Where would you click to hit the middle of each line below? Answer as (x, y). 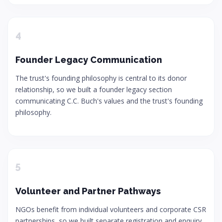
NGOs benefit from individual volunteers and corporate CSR (111, 209)
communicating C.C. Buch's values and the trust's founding (109, 101)
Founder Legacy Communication (89, 60)
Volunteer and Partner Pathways (88, 191)
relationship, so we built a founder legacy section (94, 89)
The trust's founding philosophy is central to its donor (101, 78)
